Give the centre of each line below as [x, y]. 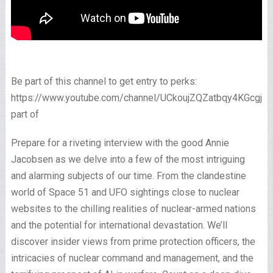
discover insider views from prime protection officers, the [133, 242]
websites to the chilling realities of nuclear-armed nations [133, 209]
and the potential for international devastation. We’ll [119, 225]
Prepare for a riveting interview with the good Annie [120, 143]
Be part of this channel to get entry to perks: [104, 82]
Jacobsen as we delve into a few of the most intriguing [128, 160]
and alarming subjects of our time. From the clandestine [128, 176]
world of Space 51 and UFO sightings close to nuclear [125, 193]
